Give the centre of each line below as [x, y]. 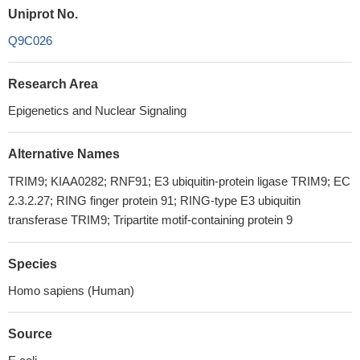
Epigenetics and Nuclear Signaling [97, 110]
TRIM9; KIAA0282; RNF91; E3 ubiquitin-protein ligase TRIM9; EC [179, 181]
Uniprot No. [43, 14]
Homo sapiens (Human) [71, 290]
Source [30, 334]
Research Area [53, 84]
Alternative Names [64, 154]
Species [33, 264]
